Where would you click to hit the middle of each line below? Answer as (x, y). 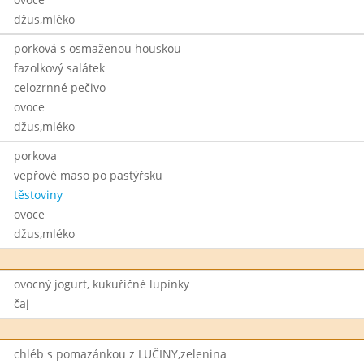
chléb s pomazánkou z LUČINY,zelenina (120, 354)
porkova (35, 156)
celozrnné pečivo (59, 87)
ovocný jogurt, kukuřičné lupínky (101, 284)
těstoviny (38, 195)
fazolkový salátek (59, 68)
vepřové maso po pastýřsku (88, 175)
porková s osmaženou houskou (97, 48)
